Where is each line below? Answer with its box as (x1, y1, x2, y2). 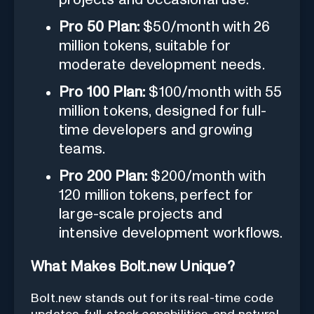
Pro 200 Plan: (59, 169, 148, 184)
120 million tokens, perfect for (59, 188, 253, 203)
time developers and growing (59, 123, 252, 138)
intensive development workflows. (59, 226, 283, 241)
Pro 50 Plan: (59, 20, 140, 35)
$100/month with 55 (145, 85, 282, 100)
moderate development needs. (59, 57, 265, 73)
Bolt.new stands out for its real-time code (31, 292, 274, 306)
